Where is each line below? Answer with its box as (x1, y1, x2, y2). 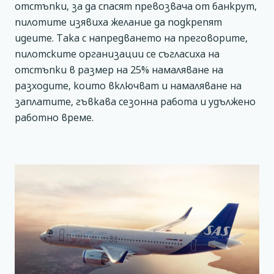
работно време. (15, 111, 94, 125)
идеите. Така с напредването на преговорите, (15, 31, 248, 45)
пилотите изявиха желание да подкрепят (15, 15, 222, 29)
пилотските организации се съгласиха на (15, 47, 220, 61)
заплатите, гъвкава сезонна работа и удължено (15, 95, 256, 109)
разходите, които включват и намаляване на (15, 79, 242, 93)
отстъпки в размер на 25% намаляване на (15, 63, 223, 77)
